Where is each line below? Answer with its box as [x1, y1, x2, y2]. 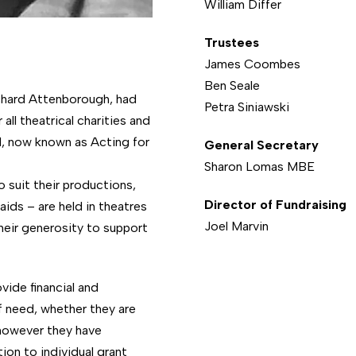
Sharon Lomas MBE [203, 159, 315, 174]
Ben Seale [203, 78, 260, 93]
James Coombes [203, 56, 300, 72]
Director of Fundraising [203, 197, 346, 212]
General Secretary [203, 137, 319, 153]
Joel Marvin [203, 219, 269, 234]
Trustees [203, 35, 259, 50]
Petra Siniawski [203, 99, 289, 114]
